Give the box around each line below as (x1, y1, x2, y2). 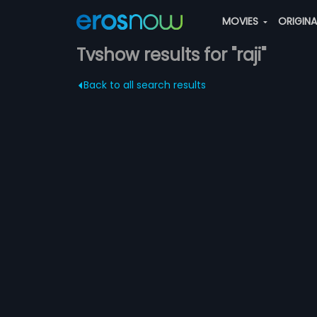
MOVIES (221, 14, 261, 28)
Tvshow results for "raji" (76, 43, 266, 67)
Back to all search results (83, 78, 206, 92)
